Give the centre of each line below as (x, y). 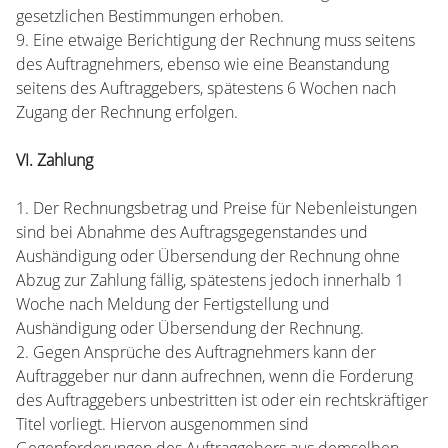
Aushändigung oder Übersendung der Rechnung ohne (208, 256)
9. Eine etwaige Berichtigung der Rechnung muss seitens (215, 40)
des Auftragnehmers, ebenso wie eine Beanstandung (202, 64)
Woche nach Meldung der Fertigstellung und (173, 304)
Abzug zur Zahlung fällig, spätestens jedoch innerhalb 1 (210, 280)
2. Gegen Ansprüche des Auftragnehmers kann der (196, 352)
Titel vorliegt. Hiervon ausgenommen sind (162, 424)
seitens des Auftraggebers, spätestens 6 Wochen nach (206, 88)
